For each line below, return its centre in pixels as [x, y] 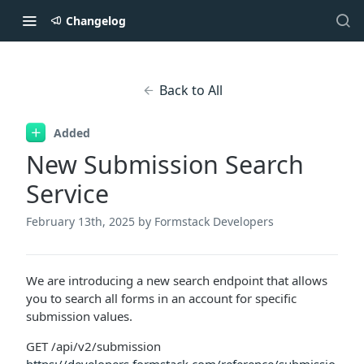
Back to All [191, 90]
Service [67, 194]
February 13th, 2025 [80, 221]
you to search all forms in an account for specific [161, 298]
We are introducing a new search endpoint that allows [177, 280]
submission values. [79, 316]
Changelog [96, 20]
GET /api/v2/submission [93, 346]
